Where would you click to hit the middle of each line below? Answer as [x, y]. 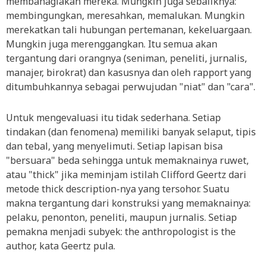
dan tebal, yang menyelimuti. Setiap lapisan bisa [114, 146]
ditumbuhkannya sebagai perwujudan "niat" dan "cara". [131, 87]
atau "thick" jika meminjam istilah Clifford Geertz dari [126, 175]
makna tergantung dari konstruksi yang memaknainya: [128, 203]
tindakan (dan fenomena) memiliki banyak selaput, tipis [131, 132]
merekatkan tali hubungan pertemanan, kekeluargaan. [129, 30]
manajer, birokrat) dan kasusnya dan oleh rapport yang [129, 72]
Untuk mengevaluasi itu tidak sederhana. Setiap [113, 118]
